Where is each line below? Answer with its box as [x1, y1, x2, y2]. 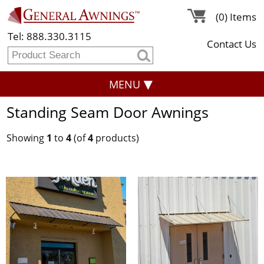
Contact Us [206, 37, 256, 51]
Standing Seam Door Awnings [6, 102, 209, 123]
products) [93, 131, 139, 144]
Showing [6, 131, 47, 144]
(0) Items [215, 10, 256, 24]
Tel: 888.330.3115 [8, 29, 92, 43]
